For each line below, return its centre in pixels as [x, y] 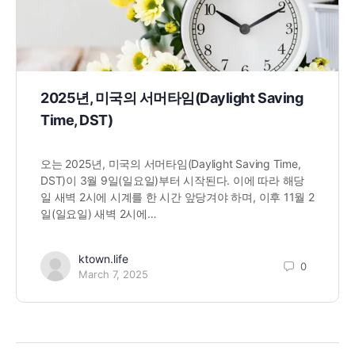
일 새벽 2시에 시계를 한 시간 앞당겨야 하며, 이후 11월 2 [177, 197]
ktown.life [103, 259]
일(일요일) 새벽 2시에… [99, 214]
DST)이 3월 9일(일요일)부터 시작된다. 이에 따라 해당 [173, 181]
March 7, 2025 [113, 275]
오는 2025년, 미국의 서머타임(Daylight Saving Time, [171, 164]
